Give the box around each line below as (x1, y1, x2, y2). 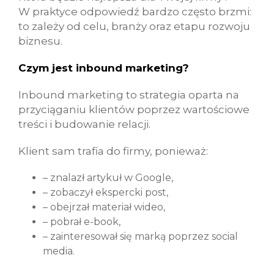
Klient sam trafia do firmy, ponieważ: (18, 145, 208, 157)
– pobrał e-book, (43, 216, 120, 228)
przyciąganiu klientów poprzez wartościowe (18, 103, 250, 116)
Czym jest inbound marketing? (18, 62, 189, 74)
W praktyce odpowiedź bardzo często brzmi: (18, 6, 251, 18)
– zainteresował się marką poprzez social (43, 231, 238, 242)
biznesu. (18, 35, 62, 47)
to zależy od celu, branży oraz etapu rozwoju (18, 20, 250, 32)
